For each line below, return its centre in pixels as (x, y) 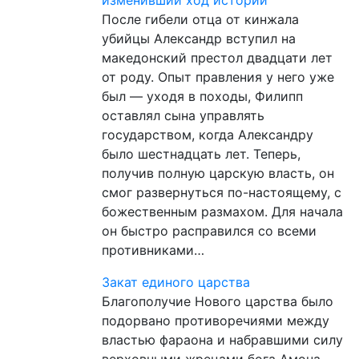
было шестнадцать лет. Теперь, (201, 153)
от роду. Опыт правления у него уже (218, 77)
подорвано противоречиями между (216, 320)
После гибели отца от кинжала (200, 19)
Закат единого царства (176, 282)
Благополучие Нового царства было (218, 301)
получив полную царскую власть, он (218, 173)
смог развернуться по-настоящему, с (222, 192)
